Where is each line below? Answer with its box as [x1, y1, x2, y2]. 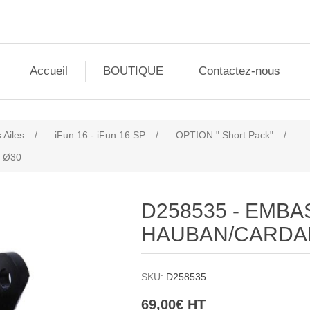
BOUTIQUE [103, 64, 163, 77]
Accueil [30, 64, 68, 77]
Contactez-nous [199, 64, 280, 77]
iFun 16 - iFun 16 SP [55, 129, 145, 140]
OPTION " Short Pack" [176, 129, 273, 140]
